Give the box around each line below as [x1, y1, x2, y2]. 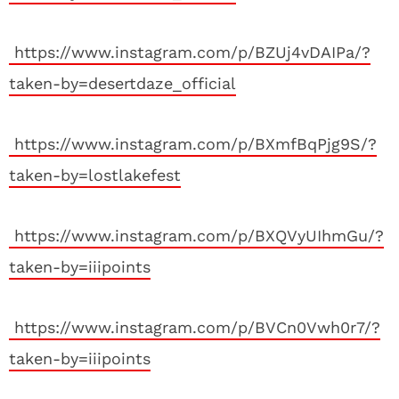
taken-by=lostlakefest [9, 166, 181, 184]
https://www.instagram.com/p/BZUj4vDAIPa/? [9, 43, 370, 61]
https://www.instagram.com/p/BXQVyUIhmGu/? [9, 226, 384, 245]
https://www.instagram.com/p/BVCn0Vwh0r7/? [9, 318, 380, 337]
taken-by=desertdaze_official [9, 74, 236, 93]
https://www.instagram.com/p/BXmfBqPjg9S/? [9, 134, 377, 153]
